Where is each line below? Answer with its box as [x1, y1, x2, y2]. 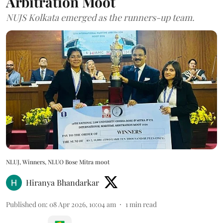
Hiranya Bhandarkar [26, 177, 99, 188]
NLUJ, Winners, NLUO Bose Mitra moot [6, 157, 110, 166]
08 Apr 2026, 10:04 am [49, 199, 116, 209]
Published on [6, 199, 46, 209]
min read [129, 199, 157, 209]
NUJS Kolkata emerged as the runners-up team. [6, 11, 195, 24]
